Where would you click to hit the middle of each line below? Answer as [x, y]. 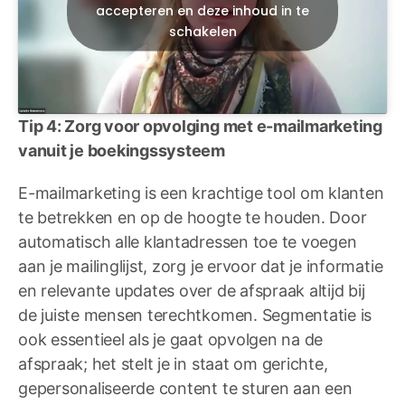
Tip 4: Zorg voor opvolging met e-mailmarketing [200, 127]
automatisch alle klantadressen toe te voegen [188, 242]
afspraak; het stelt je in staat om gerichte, [173, 364]
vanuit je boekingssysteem [122, 151]
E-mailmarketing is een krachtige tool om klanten [201, 193]
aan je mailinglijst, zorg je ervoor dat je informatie [201, 267]
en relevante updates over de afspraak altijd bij [192, 291]
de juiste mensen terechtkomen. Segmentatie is [195, 316]
